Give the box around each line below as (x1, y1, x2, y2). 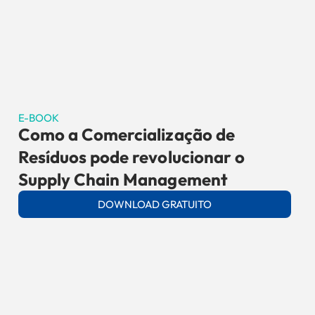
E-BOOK (18, 111, 60, 124)
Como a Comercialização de (18, 124, 235, 145)
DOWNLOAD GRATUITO (97, 198, 212, 211)
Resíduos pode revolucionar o (18, 146, 245, 167)
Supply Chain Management (18, 169, 228, 190)
